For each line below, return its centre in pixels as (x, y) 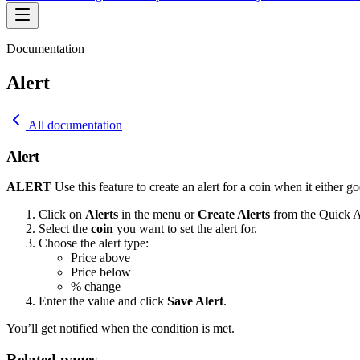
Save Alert (195, 301)
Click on (62, 215)
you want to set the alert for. (185, 229)
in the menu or (158, 215)
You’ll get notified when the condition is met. (122, 329)
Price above (100, 258)
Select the (65, 229)
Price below (101, 272)
